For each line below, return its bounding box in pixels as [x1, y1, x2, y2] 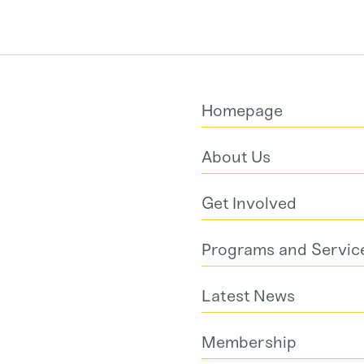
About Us [201, 147, 271, 167]
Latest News [201, 286, 295, 306]
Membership [201, 332, 297, 353]
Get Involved [201, 193, 297, 214]
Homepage [201, 101, 283, 121]
